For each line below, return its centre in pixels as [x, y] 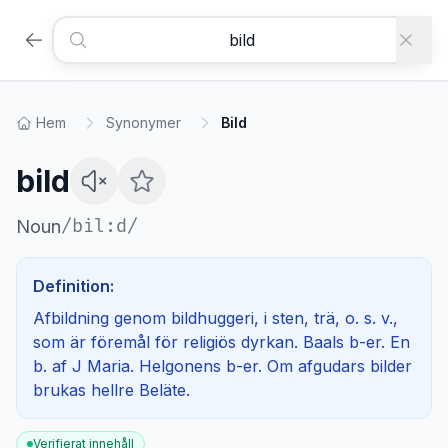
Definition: [73, 286]
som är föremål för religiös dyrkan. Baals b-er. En [221, 342]
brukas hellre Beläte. [111, 390]
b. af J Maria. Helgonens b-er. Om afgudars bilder [222, 366]
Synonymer [143, 122]
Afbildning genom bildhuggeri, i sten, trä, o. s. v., [215, 318]
